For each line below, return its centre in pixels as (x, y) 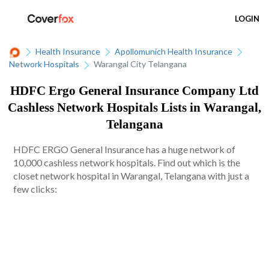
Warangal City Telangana (140, 64)
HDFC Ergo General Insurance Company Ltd (134, 90)
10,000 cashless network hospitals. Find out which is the (127, 163)
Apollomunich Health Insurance (174, 51)
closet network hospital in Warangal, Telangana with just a (131, 176)
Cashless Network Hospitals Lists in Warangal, (134, 107)
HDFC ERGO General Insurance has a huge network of (125, 150)
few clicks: (35, 189)
